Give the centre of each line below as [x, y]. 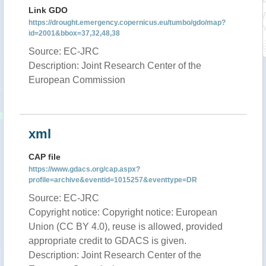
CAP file [45, 157]
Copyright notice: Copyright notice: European [123, 212]
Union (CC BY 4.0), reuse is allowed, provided [126, 227]
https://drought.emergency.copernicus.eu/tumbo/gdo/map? [127, 23]
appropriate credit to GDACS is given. [107, 241]
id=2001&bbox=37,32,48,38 [74, 33]
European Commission [77, 80]
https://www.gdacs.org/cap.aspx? [84, 169]
